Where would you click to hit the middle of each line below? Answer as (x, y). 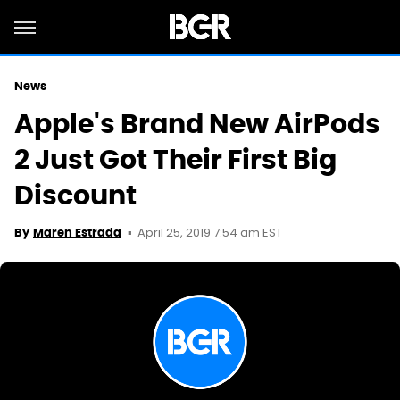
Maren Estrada (77, 233)
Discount (75, 195)
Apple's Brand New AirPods (197, 124)
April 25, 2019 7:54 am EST (210, 233)
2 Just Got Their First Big (175, 159)
